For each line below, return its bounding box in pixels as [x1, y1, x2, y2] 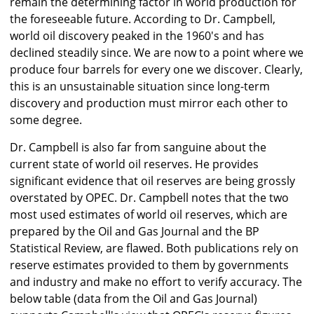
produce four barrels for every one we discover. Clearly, [10, 62, 303, 78]
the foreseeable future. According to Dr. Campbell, [10, 11, 275, 27]
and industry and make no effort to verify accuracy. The [10, 274, 302, 290]
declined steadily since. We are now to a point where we [10, 45, 303, 61]
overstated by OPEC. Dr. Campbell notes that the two [10, 190, 289, 206]
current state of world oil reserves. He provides [10, 156, 259, 172]
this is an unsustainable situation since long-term [10, 78, 270, 95]
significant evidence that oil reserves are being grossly [10, 173, 295, 189]
